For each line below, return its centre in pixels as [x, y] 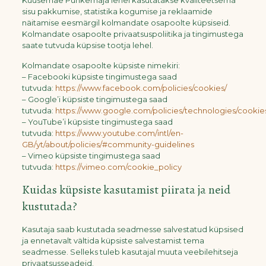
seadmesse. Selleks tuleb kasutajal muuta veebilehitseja [130, 252]
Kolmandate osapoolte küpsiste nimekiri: [101, 65]
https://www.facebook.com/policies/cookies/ [141, 88]
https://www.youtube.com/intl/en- [119, 133]
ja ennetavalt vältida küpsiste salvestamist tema [113, 240]
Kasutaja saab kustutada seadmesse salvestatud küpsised [132, 229]
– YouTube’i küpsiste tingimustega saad [97, 122]
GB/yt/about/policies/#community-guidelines [108, 144]
